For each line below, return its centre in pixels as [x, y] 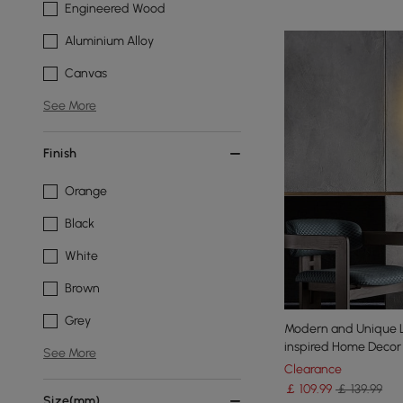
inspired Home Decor [343, 347]
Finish [60, 153]
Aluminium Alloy [109, 41]
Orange [86, 191]
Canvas [86, 73]
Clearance [313, 370]
